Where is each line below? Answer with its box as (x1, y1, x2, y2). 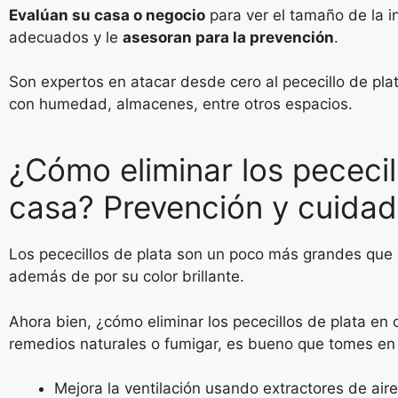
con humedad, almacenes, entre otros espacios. (9, 95, 353, 113)
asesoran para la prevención (123, 28, 334, 46)
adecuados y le (9, 28, 123, 46)
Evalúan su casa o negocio (9, 5, 205, 24)
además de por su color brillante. (9, 267, 244, 285)
